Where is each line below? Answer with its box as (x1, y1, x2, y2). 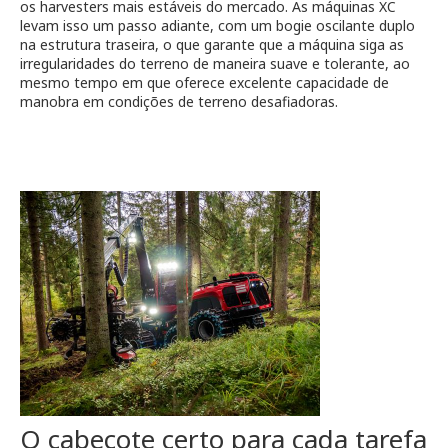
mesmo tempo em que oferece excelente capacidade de (20, 73, 389, 93)
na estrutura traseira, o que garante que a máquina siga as (20, 35, 404, 55)
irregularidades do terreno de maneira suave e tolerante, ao (20, 54, 410, 74)
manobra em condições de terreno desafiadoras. (20, 92, 338, 112)
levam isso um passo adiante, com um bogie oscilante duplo (20, 16, 415, 36)
